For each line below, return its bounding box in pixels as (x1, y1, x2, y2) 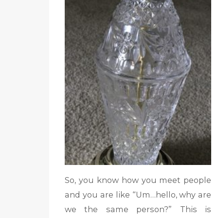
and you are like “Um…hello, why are (64, 190, 212, 200)
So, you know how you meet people (64, 175, 212, 185)
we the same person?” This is (64, 204, 212, 215)
